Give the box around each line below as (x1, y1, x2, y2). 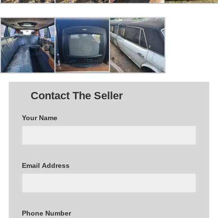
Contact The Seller (31, 90, 123, 102)
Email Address (22, 162, 70, 170)
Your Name (22, 114, 57, 122)
